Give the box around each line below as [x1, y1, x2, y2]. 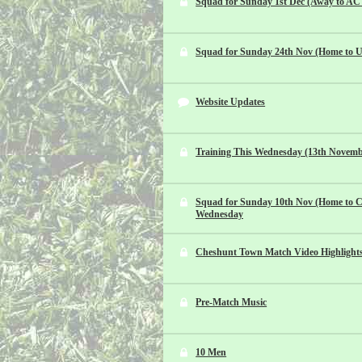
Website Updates [196, 96, 266, 107]
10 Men [196, 347, 227, 358]
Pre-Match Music [196, 297, 267, 308]
